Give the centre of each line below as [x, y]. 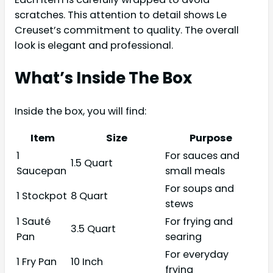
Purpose [211, 138]
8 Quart [89, 196]
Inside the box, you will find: [80, 112]
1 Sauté [34, 222]
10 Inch [87, 262]
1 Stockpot [42, 196]
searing [183, 237]
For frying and [199, 222]
